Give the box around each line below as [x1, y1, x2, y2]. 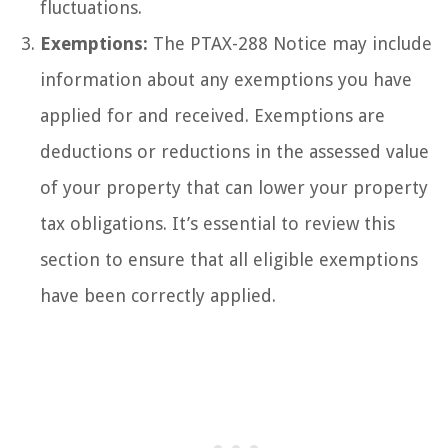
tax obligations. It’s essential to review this [40, 212, 395, 234]
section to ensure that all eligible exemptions [40, 248, 418, 270]
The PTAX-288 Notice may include [148, 32, 432, 54]
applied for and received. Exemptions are [40, 104, 385, 126]
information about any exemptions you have [40, 68, 412, 90]
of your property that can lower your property [40, 176, 428, 198]
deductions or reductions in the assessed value [40, 140, 429, 162]
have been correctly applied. [40, 284, 276, 306]
